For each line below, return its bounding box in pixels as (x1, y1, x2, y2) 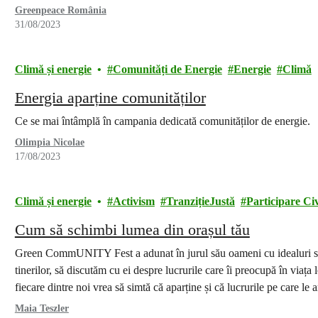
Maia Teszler (14, 303, 69, 314)
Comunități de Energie (112, 63, 222, 75)
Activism (112, 195, 155, 207)
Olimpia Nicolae (14, 137, 84, 148)
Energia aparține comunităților (14, 89, 206, 106)
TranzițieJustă (165, 195, 235, 207)
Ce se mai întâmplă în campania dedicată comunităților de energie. (14, 115, 310, 127)
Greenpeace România (14, 5, 106, 16)
